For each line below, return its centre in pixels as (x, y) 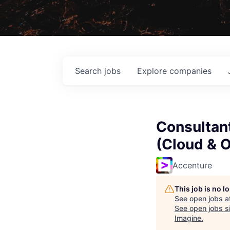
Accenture (192, 165)
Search (90, 71)
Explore (153, 71)
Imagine (188, 218)
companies (190, 71)
